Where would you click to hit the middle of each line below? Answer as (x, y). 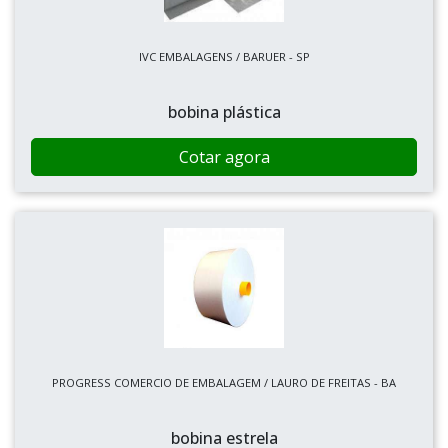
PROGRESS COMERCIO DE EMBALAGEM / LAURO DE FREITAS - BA (224, 382)
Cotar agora (224, 157)
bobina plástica (224, 112)
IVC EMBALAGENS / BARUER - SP (224, 56)
